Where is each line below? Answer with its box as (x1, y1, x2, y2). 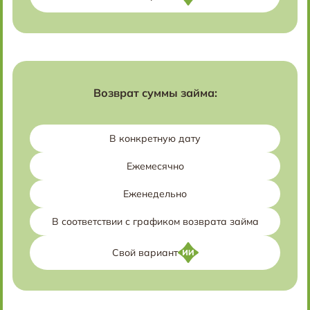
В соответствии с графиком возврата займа (51, 215, 259, 228)
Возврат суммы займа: (93, 86, 217, 100)
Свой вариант (111, 246, 178, 259)
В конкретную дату (109, 132, 201, 145)
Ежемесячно (126, 160, 184, 172)
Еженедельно (123, 188, 187, 200)
